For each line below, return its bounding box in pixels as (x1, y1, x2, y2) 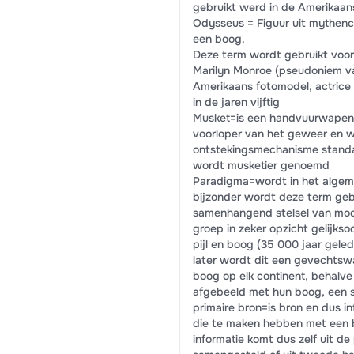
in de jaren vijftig (192, 95, 280, 109)
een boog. (192, 32, 245, 46)
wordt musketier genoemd (192, 158, 330, 172)
